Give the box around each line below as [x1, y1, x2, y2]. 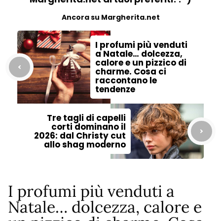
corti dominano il [51, 120, 126, 133]
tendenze [95, 83, 135, 95]
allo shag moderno [44, 138, 126, 150]
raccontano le [95, 74, 157, 86]
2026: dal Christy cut [34, 129, 126, 142]
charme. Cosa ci [95, 65, 166, 77]
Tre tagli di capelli [47, 111, 126, 124]
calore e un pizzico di [95, 56, 186, 69]
